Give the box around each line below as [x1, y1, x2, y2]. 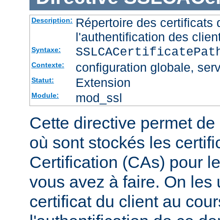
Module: [31, 91, 59, 99]
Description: [31, 16, 73, 24]
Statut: [31, 76, 54, 84]
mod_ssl [75, 90, 122, 105]
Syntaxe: [31, 45, 61, 54]
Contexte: [31, 60, 64, 69]
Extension [75, 75, 131, 89]
